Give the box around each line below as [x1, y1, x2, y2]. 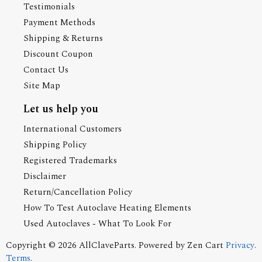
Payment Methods [23, 15, 95, 29]
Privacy [226, 238, 254, 252]
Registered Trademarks [23, 153, 117, 167]
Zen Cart [187, 238, 223, 252]
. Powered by [135, 238, 187, 252]
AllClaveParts [79, 238, 135, 252]
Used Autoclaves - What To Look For [23, 216, 171, 230]
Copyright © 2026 [6, 238, 79, 252]
